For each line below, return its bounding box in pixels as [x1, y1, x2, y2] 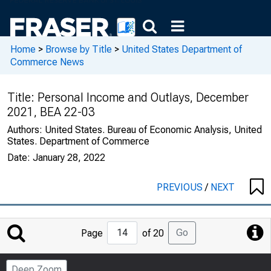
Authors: [7, 124, 45, 135]
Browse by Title [45, 43, 112, 55]
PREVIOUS [157, 181, 205, 193]
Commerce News [10, 56, 84, 68]
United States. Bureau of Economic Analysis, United [45, 124, 262, 135]
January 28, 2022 [33, 152, 105, 163]
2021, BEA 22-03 [7, 105, 95, 119]
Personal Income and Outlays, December [38, 90, 249, 105]
